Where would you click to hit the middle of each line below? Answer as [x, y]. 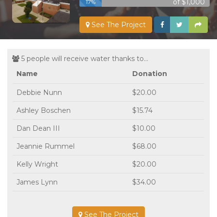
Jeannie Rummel [46, 146]
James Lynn [37, 182]
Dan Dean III [38, 128]
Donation [150, 73]
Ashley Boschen [44, 110]
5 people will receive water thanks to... [84, 58]
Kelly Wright [37, 164]
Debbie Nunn [39, 92]
